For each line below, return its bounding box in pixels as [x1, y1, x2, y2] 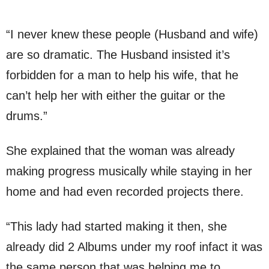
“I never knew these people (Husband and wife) [6, 28, 258, 41]
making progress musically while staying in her [6, 165, 252, 178]
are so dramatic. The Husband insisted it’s [6, 48, 230, 62]
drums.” [6, 109, 47, 123]
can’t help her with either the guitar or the [6, 89, 225, 103]
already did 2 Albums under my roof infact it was [6, 240, 262, 254]
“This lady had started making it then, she [6, 220, 227, 234]
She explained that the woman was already [6, 144, 235, 158]
